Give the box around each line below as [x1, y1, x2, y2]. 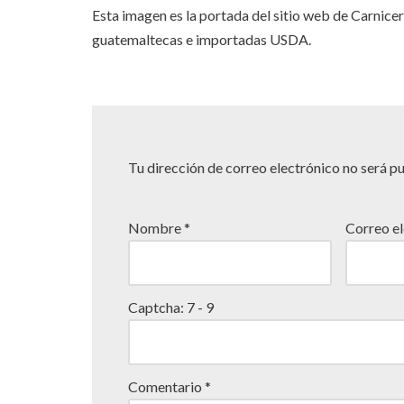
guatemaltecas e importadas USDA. [92, 31, 311, 49]
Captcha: [128, 298, 187, 317]
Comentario [128, 378, 205, 396]
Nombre [128, 219, 184, 237]
